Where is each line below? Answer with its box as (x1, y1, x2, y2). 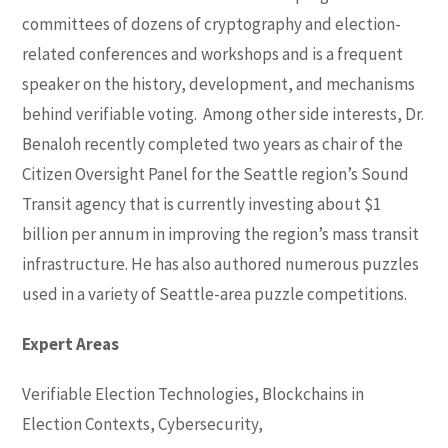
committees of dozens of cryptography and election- (22, 12, 402, 35)
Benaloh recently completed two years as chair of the (22, 132, 404, 155)
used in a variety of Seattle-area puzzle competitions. (22, 282, 408, 305)
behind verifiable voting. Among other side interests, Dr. (22, 102, 425, 125)
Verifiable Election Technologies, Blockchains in (22, 382, 365, 405)
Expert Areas (22, 332, 120, 355)
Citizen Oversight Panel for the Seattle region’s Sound (22, 162, 410, 185)
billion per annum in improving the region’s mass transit (22, 222, 420, 245)
